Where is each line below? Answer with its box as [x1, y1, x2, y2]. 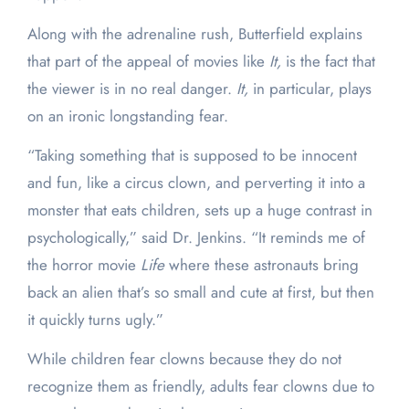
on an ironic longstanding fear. [26, 105, 228, 128]
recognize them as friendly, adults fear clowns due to [26, 375, 374, 398]
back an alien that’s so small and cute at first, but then [26, 281, 374, 304]
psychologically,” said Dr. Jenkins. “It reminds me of [26, 226, 365, 249]
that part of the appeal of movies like [26, 50, 269, 73]
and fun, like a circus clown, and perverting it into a [26, 172, 365, 194]
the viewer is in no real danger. [26, 78, 236, 100]
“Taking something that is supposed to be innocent [26, 144, 357, 167]
